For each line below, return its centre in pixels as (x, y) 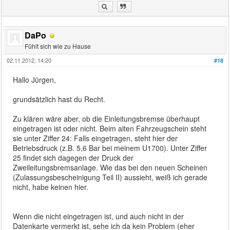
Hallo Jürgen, (35, 79)
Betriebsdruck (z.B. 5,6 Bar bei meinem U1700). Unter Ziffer (110, 148)
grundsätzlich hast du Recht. (59, 99)
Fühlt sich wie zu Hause (58, 46)
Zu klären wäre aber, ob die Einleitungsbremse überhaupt (107, 118)
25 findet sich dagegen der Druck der (73, 157)
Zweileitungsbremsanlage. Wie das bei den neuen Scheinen (110, 167)
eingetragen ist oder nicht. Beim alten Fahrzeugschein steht (110, 128)
